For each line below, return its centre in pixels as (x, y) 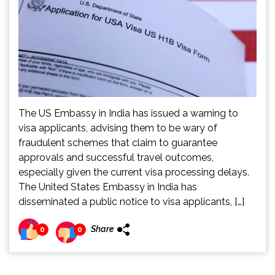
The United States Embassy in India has (108, 187)
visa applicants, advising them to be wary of (118, 128)
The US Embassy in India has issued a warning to (128, 113)
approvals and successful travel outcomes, (116, 157)
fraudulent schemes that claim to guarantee (118, 143)
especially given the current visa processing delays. (134, 172)
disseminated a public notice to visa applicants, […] (131, 202)
